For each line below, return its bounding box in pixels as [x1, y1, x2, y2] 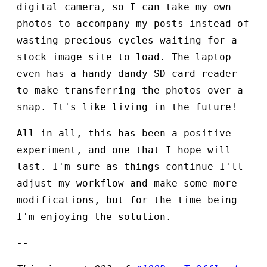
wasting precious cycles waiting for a [17, 35, 237, 46]
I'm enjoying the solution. [17, 211, 172, 223]
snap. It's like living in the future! [17, 101, 237, 113]
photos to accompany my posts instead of [17, 18, 249, 30]
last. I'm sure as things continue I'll [17, 161, 243, 173]
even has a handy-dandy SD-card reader [17, 68, 237, 80]
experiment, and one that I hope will [17, 144, 231, 156]
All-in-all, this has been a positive [17, 128, 231, 139]
